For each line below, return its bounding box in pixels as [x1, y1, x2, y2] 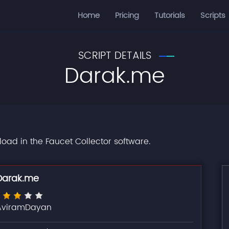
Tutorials [154, 9, 185, 22]
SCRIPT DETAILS [78, 48, 151, 64]
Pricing [115, 9, 139, 22]
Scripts [200, 9, 225, 22]
